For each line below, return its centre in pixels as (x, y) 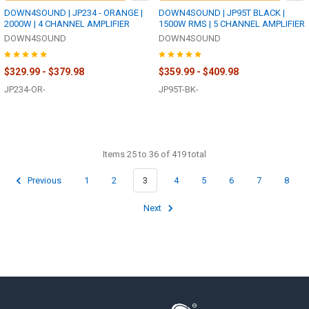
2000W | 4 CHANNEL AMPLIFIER (67, 24)
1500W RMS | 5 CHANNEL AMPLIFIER (232, 24)
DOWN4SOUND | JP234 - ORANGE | (73, 13)
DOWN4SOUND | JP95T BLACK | (222, 13)
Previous (43, 181)
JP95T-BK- (179, 90)
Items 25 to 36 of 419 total (154, 154)
